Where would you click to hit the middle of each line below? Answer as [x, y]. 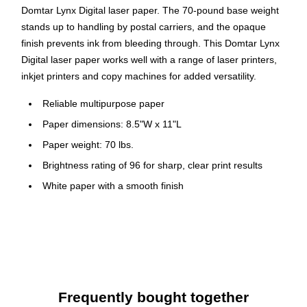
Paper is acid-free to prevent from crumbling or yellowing [165, 227]
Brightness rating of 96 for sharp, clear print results [152, 165]
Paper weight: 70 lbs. [88, 145]
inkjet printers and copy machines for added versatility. [139, 76]
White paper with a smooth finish [113, 186]
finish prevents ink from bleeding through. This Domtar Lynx [150, 44]
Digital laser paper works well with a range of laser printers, [149, 60]
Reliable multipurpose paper [103, 104]
